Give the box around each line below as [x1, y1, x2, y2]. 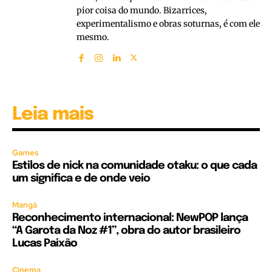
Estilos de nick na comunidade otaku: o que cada [12, 160, 257, 172]
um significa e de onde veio [12, 173, 150, 185]
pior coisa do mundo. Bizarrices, [76, 5, 207, 16]
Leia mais [12, 105, 93, 124]
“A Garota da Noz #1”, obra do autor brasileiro [12, 225, 240, 237]
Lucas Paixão [12, 238, 77, 250]
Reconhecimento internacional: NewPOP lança [12, 212, 248, 224]
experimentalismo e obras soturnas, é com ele [76, 18, 260, 30]
